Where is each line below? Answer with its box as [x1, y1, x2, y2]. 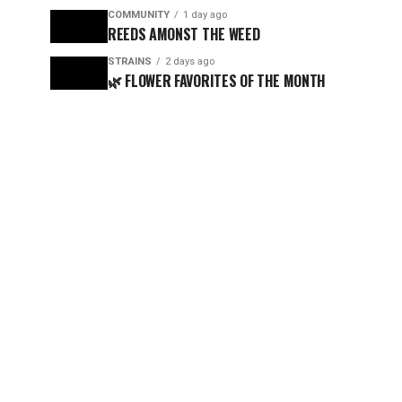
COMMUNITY [108, 9, 170, 21]
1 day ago [183, 9, 227, 21]
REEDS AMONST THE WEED [108, 23, 260, 45]
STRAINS [108, 56, 152, 67]
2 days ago [165, 56, 214, 67]
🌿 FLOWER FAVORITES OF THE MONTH [108, 70, 327, 92]
